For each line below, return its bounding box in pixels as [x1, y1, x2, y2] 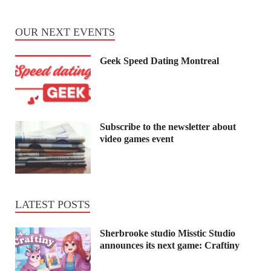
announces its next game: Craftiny [100, 240, 240, 250]
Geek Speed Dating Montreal [100, 56, 219, 67]
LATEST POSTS [15, 198, 90, 211]
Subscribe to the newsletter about [100, 122, 236, 132]
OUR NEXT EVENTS [15, 26, 115, 39]
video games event [100, 134, 174, 145]
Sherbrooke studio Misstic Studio [100, 227, 235, 238]
